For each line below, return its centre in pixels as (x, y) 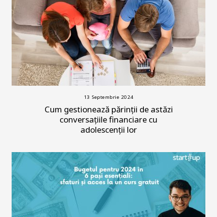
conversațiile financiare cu (108, 120)
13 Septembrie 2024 (108, 97)
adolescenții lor (108, 130)
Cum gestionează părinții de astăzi (108, 109)
